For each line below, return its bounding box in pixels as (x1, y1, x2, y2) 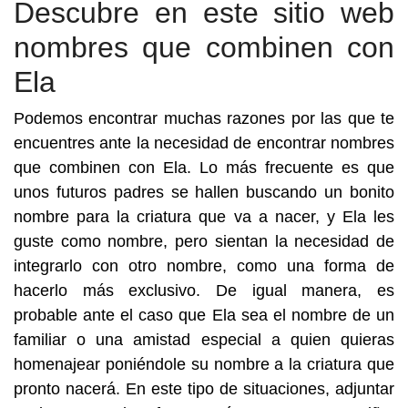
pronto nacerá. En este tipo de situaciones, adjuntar (14, 380, 394, 398)
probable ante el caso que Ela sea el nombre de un (14, 306, 394, 324)
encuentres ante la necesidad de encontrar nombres (14, 134, 394, 152)
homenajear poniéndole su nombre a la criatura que (14, 355, 394, 373)
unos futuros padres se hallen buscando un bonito (14, 183, 394, 201)
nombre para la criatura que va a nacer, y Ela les (14, 208, 394, 226)
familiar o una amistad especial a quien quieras (14, 331, 394, 349)
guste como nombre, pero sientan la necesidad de (14, 232, 394, 250)
